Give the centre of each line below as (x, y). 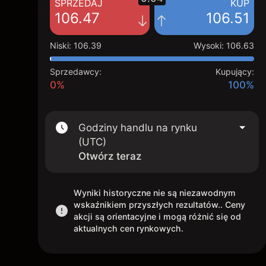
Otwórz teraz (110, 156)
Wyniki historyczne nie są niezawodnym (155, 193)
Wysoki (208, 45)
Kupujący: (235, 72)
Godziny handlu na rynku (138, 128)
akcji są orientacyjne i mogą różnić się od (157, 216)
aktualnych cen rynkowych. (129, 228)
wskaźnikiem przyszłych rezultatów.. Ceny (159, 205)
